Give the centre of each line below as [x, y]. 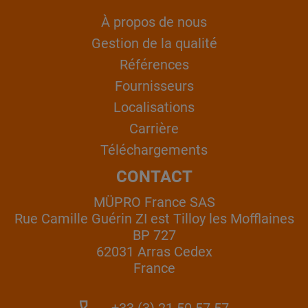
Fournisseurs [154, 86]
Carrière [154, 129]
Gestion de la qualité [154, 44]
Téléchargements [154, 150]
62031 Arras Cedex [154, 252]
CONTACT [154, 176]
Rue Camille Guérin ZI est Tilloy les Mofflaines [154, 219]
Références [154, 65]
